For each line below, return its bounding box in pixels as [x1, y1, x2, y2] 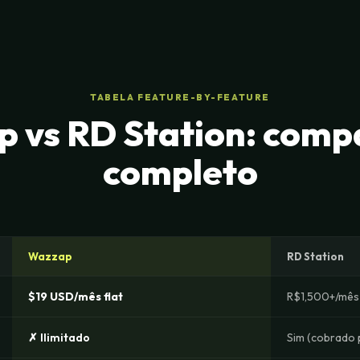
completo [102, 149, 258, 194]
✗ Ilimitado [28, 330, 90, 345]
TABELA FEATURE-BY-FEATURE [90, 92, 270, 103]
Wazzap [28, 250, 72, 263]
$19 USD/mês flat [28, 289, 123, 304]
